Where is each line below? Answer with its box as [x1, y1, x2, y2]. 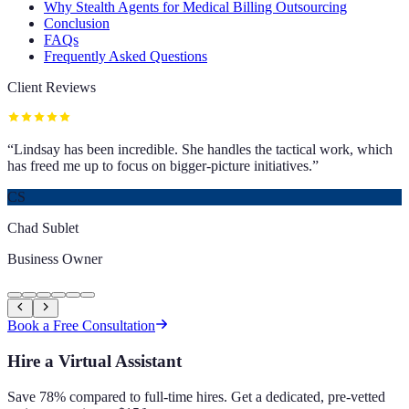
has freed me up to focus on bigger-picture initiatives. [7, 158, 312, 174]
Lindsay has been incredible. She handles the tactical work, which [14, 142, 393, 158]
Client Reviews [7, 79, 96, 96]
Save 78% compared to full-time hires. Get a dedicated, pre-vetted [7, 388, 385, 404]
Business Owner [7, 251, 102, 267]
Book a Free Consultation [7, 318, 155, 334]
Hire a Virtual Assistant [7, 351, 182, 371]
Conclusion [44, 16, 110, 32]
